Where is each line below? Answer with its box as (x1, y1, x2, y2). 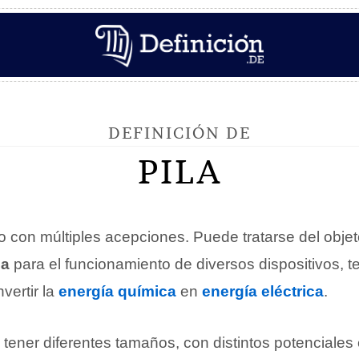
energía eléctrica (202, 283, 324, 300)
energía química (58, 283, 176, 300)
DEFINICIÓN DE (108, 123, 251, 143)
